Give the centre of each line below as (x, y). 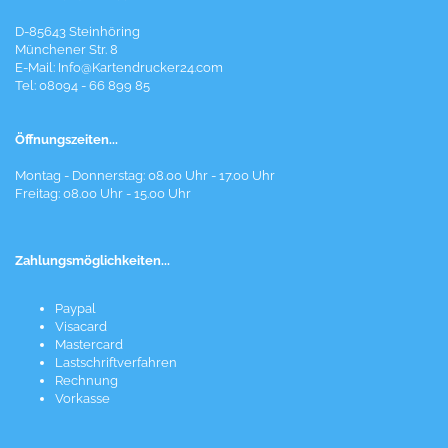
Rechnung (86, 380)
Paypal (75, 308)
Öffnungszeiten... (66, 139)
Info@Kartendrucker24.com (140, 67)
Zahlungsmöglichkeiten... (92, 260)
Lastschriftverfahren (116, 362)
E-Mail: (36, 67)
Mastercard (89, 344)
